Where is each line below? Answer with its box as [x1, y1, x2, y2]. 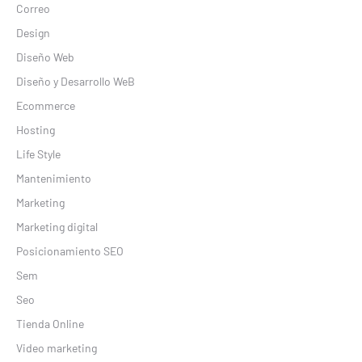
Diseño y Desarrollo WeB [16, 74, 135, 88]
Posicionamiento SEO [16, 243, 124, 258]
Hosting [16, 122, 55, 137]
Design [16, 25, 50, 40]
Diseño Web [16, 49, 74, 64]
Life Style [16, 146, 61, 161]
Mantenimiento [16, 170, 91, 185]
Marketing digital [16, 219, 98, 234]
